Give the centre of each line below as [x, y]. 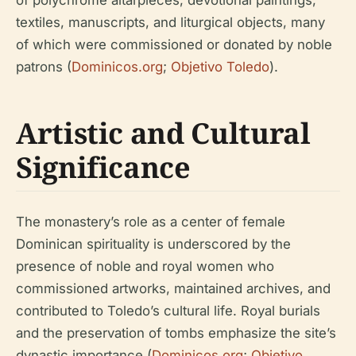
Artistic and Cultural [163, 133]
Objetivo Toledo [220, 67]
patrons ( [44, 67]
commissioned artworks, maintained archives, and [173, 288]
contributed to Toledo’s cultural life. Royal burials [168, 311]
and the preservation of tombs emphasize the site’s [176, 333]
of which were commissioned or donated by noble [174, 44]
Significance [103, 167]
